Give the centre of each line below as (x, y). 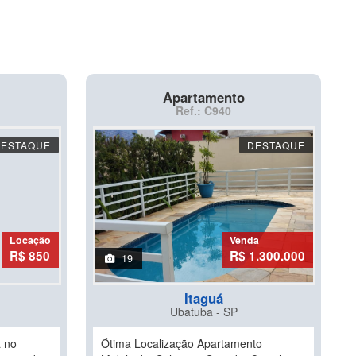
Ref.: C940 (203, 110)
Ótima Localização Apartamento (182, 343)
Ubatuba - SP (203, 311)
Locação (30, 240)
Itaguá (203, 298)
